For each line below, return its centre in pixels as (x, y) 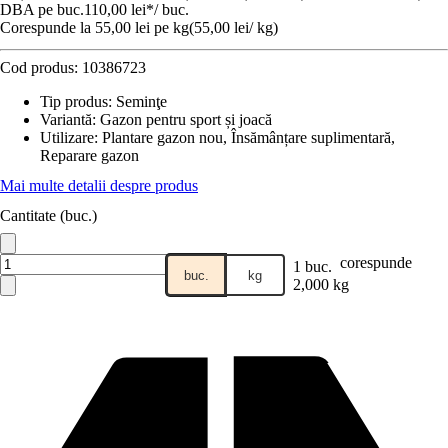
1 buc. (312, 266)
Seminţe (141, 101)
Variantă (66, 119)
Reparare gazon (89, 155)
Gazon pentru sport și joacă (186, 119)
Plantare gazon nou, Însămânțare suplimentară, (248, 137)
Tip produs (74, 101)
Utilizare (67, 137)
